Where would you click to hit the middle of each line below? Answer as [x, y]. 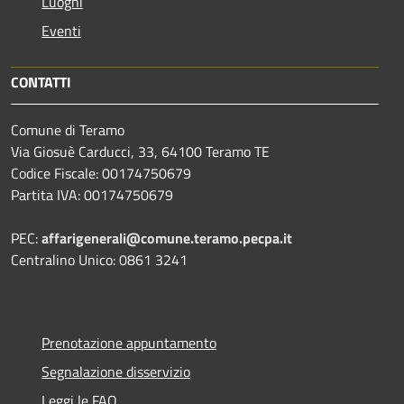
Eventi [61, 30]
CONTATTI [41, 82]
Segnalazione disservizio [116, 371]
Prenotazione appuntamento [129, 342]
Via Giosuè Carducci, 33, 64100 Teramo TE [140, 151]
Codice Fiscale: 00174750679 [101, 173]
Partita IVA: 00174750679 [92, 194]
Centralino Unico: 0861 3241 [99, 259]
